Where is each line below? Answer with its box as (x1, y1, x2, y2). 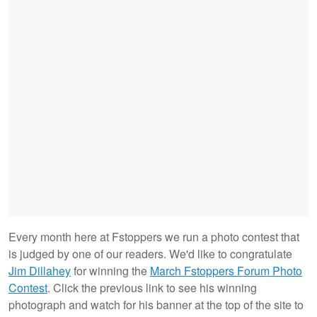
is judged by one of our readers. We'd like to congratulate (8, 245, 292, 262)
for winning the (71, 262, 150, 279)
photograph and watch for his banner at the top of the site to (8, 296, 304, 313)
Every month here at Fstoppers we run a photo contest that (8, 228, 299, 245)
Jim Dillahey (8, 262, 71, 279)
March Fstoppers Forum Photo (150, 262, 302, 279)
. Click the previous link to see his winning (47, 279, 257, 296)
